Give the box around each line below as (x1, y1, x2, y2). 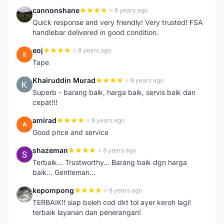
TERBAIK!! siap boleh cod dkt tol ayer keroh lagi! (32, 198, 191, 206)
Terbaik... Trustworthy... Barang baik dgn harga (32, 158, 187, 166)
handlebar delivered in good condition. (32, 28, 158, 36)
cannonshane (32, 6, 79, 14)
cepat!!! (32, 98, 57, 106)
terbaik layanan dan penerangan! (32, 208, 141, 216)
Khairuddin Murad (32, 76, 95, 84)
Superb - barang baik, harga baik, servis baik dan (32, 88, 195, 96)
